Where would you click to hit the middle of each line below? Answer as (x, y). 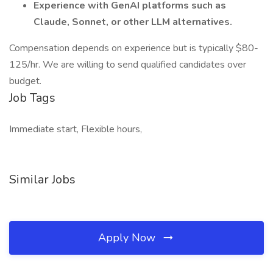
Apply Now (128, 238)
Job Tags (32, 98)
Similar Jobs (42, 179)
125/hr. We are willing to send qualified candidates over (128, 65)
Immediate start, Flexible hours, (76, 129)
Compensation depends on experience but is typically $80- (134, 48)
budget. (25, 81)
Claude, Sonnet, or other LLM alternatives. (133, 22)
